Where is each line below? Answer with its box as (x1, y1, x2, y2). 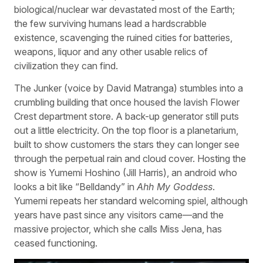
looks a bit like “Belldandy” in (14, 181, 137, 193)
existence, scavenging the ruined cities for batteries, (14, 31, 232, 43)
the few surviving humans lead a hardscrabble (14, 17, 207, 29)
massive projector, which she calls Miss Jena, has (14, 223, 222, 235)
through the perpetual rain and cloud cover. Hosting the (14, 153, 246, 165)
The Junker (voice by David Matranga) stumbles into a (14, 82, 243, 95)
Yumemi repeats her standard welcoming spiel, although (14, 195, 248, 207)
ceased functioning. (14, 237, 97, 249)
